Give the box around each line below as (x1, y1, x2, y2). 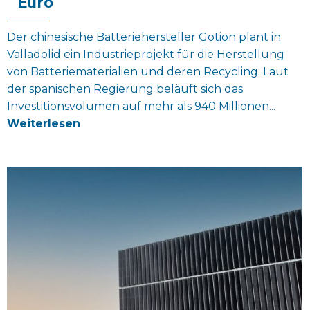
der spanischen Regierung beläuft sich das (7, 82, 243, 95)
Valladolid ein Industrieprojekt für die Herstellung (7, 47, 284, 61)
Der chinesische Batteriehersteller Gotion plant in (7, 30, 281, 44)
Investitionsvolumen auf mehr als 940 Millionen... (7, 99, 275, 113)
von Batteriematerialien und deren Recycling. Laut (7, 64, 289, 78)
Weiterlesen (7, 117, 80, 131)
